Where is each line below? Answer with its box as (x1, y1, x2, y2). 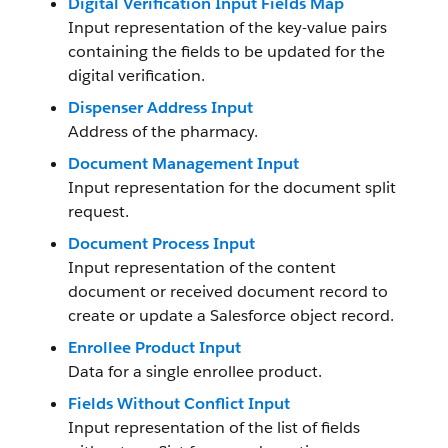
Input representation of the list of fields (68, 417, 360, 438)
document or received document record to (68, 281, 388, 302)
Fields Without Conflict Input (68, 393, 290, 414)
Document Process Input (68, 233, 255, 254)
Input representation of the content (68, 257, 336, 278)
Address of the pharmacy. (68, 121, 258, 142)
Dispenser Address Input (68, 97, 253, 118)
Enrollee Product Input (68, 337, 241, 358)
